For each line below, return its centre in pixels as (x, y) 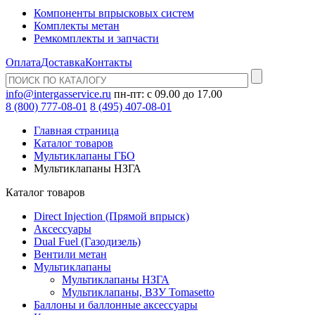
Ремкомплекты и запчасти (96, 38)
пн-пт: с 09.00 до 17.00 (168, 94)
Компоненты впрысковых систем (114, 13)
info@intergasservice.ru (58, 94)
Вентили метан (70, 254)
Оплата (23, 62)
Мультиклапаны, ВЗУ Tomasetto (138, 292)
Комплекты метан (77, 26)
